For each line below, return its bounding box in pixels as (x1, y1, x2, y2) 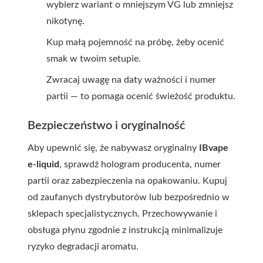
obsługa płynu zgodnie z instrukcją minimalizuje (28, 225, 222, 235)
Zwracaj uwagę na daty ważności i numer (46, 75, 216, 85)
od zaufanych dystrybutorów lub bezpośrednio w (28, 193, 230, 202)
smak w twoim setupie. (46, 54, 141, 63)
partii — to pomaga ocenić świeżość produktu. (46, 92, 235, 101)
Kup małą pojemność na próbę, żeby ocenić (46, 38, 224, 47)
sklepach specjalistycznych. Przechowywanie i (28, 209, 217, 218)
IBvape (199, 143, 228, 153)
